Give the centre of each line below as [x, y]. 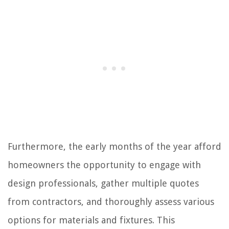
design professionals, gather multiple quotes [103, 183]
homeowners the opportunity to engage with [104, 165]
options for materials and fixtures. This [91, 220]
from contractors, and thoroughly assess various [111, 201]
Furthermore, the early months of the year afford [114, 146]
